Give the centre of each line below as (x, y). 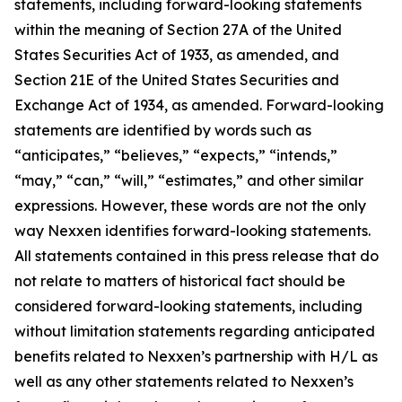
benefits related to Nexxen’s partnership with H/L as (196, 356)
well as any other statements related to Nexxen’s (184, 381)
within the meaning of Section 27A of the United (178, 30)
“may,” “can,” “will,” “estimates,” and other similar (189, 180)
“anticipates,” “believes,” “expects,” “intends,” (176, 155)
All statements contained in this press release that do (197, 256)
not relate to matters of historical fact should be (180, 281)
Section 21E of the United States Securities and (177, 80)
